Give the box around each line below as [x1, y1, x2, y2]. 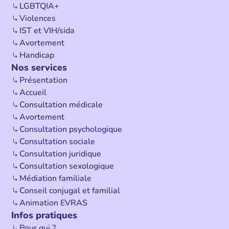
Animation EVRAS [19, 197, 88, 209]
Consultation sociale [19, 136, 96, 148]
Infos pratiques [11, 209, 78, 222]
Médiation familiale [19, 173, 92, 185]
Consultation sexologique [19, 161, 114, 172]
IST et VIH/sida [19, 25, 75, 37]
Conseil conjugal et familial [19, 185, 121, 197]
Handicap [19, 50, 55, 61]
